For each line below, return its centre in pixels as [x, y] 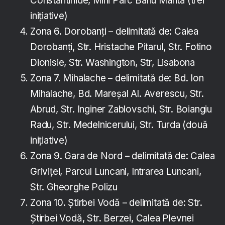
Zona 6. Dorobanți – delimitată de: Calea [114, 32]
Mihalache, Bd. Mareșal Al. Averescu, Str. [117, 94]
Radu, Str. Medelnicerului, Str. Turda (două [119, 125]
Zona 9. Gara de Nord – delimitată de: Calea [123, 156]
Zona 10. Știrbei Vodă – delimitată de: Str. [116, 203]
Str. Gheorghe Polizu [74, 187]
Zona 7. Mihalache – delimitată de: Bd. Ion [117, 78]
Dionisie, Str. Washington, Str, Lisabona [113, 63]
